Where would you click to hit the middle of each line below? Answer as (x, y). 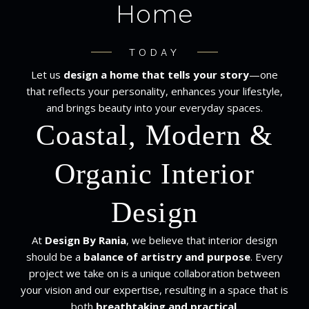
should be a (55, 256)
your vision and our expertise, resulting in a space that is (154, 289)
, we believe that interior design (202, 240)
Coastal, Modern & (154, 135)
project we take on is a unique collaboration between (154, 273)
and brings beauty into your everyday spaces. (154, 107)
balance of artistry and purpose (167, 256)
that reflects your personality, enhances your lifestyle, (154, 91)
